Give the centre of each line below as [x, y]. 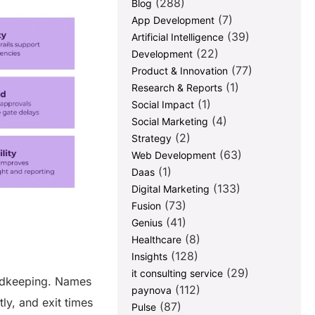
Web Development [174, 155]
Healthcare [157, 240]
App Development [173, 20]
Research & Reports [177, 88]
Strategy [152, 139]
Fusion [147, 206]
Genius [147, 223]
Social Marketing [170, 122]
